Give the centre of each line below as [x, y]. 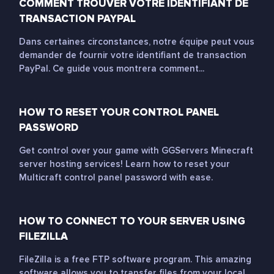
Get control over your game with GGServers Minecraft [136, 150]
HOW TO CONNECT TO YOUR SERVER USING [132, 221]
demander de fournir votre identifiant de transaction [133, 55]
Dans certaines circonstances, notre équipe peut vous [137, 42]
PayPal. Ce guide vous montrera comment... [112, 68]
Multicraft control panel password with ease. [116, 177]
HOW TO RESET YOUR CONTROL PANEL [119, 112]
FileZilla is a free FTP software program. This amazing [135, 259]
